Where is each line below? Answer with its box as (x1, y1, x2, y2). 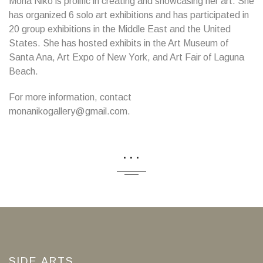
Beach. (9, 66, 38, 76)
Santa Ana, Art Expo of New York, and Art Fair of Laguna (9, 52, 244, 62)
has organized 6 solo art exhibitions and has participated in (9, 10, 249, 20)
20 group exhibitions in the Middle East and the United (9, 24, 231, 34)
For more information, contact (9, 92, 131, 102)
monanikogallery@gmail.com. (9, 106, 130, 116)
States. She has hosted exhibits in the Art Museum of (9, 38, 228, 48)
